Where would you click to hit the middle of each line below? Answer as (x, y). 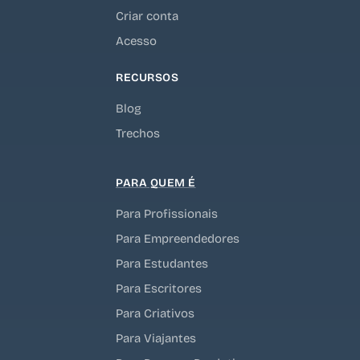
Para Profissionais (167, 213)
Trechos (138, 133)
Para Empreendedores (178, 238)
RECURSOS (147, 77)
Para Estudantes (162, 263)
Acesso (136, 41)
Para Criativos (155, 313)
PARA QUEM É (156, 182)
